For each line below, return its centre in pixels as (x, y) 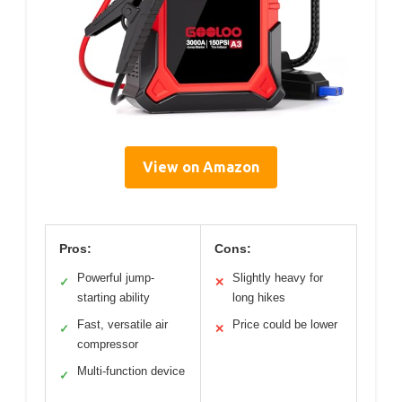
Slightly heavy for (278, 277)
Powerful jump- (116, 277)
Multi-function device (131, 371)
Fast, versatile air (122, 324)
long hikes (259, 297)
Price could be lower (285, 324)
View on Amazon (201, 166)
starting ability (114, 297)
